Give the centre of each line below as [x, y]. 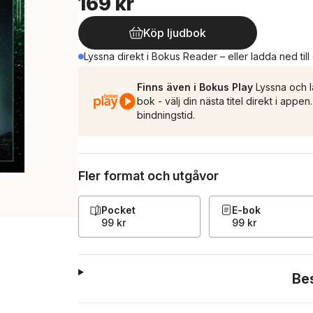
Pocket [118, 210]
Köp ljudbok [175, 33]
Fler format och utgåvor [148, 176]
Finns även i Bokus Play [195, 87]
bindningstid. [166, 115]
